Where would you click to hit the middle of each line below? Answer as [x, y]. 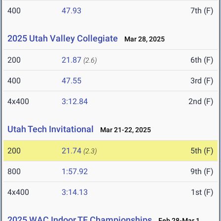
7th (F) [202, 11]
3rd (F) [202, 81]
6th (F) [202, 60]
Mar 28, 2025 [142, 39]
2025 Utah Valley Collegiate [63, 38]
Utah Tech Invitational [51, 129]
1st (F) [202, 192]
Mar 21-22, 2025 [123, 130]
